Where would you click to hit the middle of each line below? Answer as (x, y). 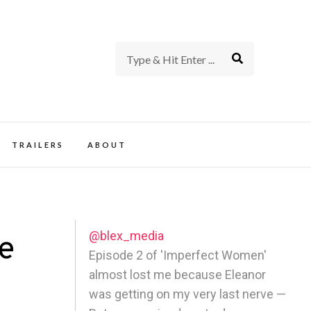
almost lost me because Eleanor (178, 274)
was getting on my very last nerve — (188, 294)
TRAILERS (37, 144)
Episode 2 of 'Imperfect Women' (178, 255)
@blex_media (127, 235)
